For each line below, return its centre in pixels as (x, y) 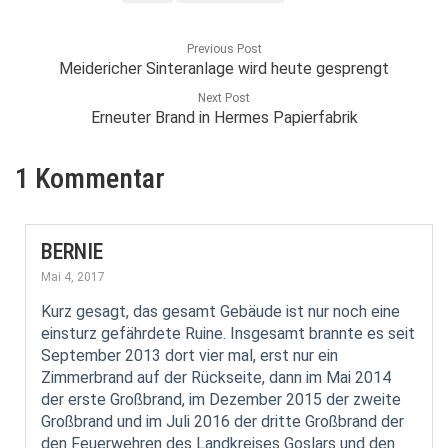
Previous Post (224, 48)
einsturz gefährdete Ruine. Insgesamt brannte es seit (228, 333)
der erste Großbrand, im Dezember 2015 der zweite (221, 399)
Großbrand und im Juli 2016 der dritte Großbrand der (222, 421)
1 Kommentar (90, 178)
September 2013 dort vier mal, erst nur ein (189, 355)
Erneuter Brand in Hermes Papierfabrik (224, 117)
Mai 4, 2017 (73, 276)
